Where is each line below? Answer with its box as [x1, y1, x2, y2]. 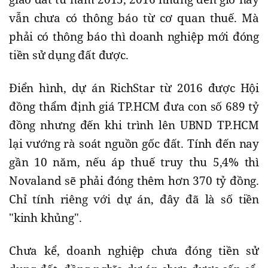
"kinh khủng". [9, 209, 82, 226]
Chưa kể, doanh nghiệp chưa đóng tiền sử [9, 242, 259, 258]
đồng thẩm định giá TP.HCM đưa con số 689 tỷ [9, 98, 259, 114]
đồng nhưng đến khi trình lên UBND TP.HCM [9, 117, 259, 133]
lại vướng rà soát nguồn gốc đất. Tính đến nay [9, 135, 259, 151]
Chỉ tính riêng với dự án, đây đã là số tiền [9, 191, 259, 207]
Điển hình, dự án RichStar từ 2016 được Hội [9, 80, 259, 96]
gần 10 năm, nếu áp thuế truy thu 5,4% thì [9, 154, 259, 170]
